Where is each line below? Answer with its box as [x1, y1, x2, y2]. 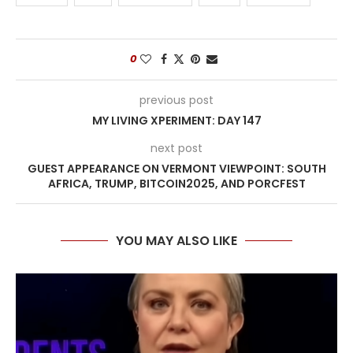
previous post [139, 92, 214, 108]
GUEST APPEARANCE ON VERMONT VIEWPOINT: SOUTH [27, 161, 326, 176]
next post [150, 140, 203, 156]
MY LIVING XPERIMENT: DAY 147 [91, 113, 262, 128]
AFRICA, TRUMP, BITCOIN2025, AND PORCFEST [47, 176, 306, 191]
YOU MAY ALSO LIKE [116, 232, 237, 250]
